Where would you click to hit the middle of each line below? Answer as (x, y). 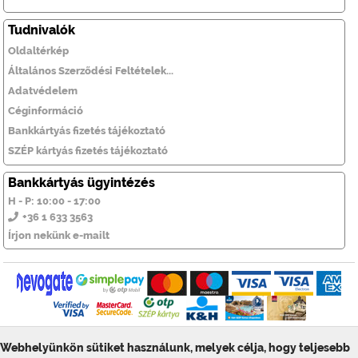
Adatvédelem (42, 91)
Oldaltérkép (38, 51)
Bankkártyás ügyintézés (81, 183)
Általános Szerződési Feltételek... (90, 71)
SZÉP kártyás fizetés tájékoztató (88, 151)
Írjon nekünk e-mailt (58, 236)
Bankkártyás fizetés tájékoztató (86, 131)
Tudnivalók (41, 30)
